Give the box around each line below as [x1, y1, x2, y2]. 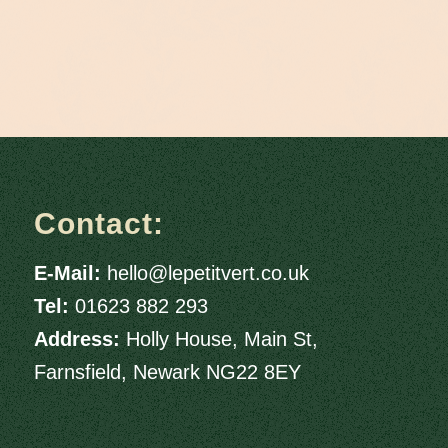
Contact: [33, 207, 164, 240]
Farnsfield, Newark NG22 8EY [33, 361, 301, 383]
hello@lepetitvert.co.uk [106, 262, 309, 284]
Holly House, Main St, [125, 328, 318, 350]
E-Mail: [33, 262, 101, 284]
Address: [33, 328, 120, 350]
